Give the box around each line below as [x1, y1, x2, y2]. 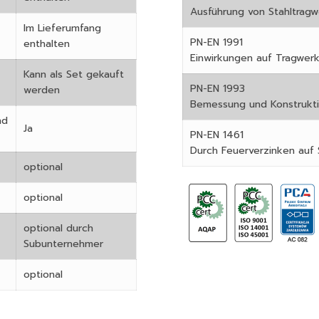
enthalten [23, 36, 70, 51]
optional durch [23, 220, 93, 236]
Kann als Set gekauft [23, 66, 124, 82]
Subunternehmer [23, 236, 103, 251]
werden [23, 82, 60, 98]
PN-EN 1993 [190, 80, 245, 96]
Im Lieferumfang [23, 20, 101, 36]
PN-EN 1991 [190, 34, 243, 50]
